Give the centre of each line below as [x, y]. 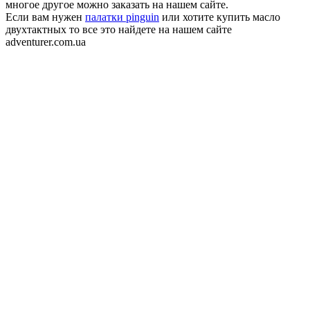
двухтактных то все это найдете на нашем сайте [119, 29]
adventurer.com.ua [46, 42]
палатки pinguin [122, 17]
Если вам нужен [45, 17]
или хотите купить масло [220, 17]
